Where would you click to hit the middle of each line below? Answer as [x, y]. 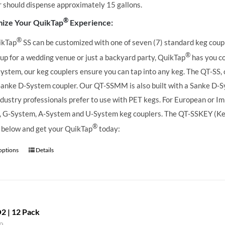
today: [109, 128]
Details [45, 150]
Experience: [91, 23]
